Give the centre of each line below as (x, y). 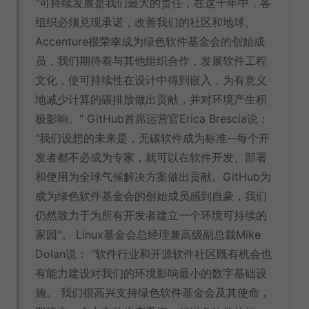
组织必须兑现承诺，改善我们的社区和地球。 (146, 22)
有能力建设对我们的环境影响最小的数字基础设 (151, 273)
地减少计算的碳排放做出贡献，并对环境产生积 (151, 100)
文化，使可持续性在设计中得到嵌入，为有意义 (151, 80)
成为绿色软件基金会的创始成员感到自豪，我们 (151, 196)
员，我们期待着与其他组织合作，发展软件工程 (151, 61)
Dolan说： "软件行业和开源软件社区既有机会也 (153, 254)
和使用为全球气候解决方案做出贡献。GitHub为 (153, 177)
